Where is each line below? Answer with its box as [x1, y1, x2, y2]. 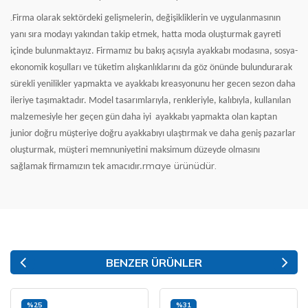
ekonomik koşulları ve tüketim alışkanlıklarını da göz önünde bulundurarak [10, 63, 292, 73]
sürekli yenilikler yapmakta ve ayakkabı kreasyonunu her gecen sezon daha [10, 79, 296, 89]
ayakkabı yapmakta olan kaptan [155, 112, 277, 122]
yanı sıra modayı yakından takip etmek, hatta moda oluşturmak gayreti [10, 30, 281, 40]
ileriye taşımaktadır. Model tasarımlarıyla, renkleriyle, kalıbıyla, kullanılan [10, 96, 291, 106]
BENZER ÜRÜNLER [106, 256, 202, 269]
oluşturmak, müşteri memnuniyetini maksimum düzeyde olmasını [10, 145, 260, 155]
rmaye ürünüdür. [142, 159, 217, 172]
